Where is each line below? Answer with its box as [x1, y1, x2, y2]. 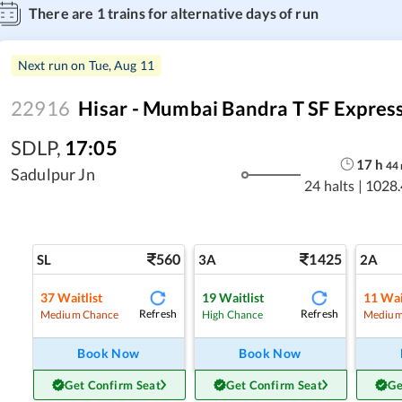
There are [29, 4, 97, 22]
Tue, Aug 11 [88, 57, 155, 73]
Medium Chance [40, 307, 119, 321]
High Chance [202, 307, 264, 321]
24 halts [304, 176, 355, 194]
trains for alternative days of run [104, 4, 319, 22]
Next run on [18, 57, 89, 73]
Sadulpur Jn [11, 164, 95, 184]
